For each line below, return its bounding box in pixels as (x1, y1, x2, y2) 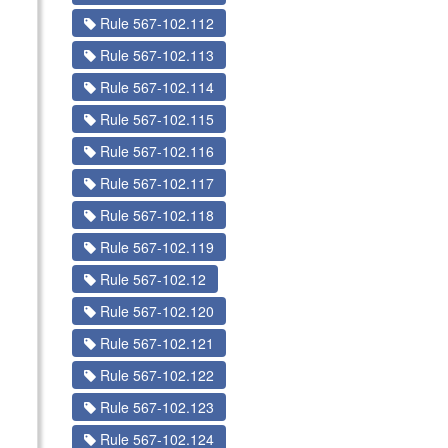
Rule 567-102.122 (95, 365, 214, 385)
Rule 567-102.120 (95, 301, 214, 321)
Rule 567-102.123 (95, 397, 214, 417)
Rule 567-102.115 (95, 109, 214, 129)
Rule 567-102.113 (95, 45, 214, 65)
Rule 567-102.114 (95, 77, 214, 97)
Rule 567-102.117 (95, 173, 214, 193)
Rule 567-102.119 (95, 237, 214, 257)
